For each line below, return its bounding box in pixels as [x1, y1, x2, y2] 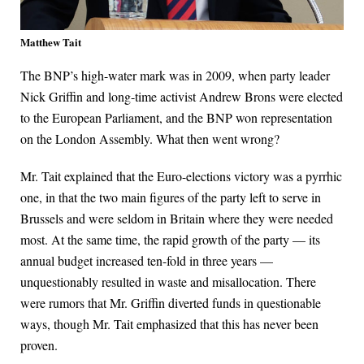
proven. [20, 336, 58, 353]
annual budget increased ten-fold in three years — [20, 251, 273, 269]
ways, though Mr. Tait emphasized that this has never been [20, 314, 318, 332]
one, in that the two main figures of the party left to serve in [20, 188, 321, 206]
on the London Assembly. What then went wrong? [20, 129, 279, 147]
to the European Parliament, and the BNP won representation [20, 108, 332, 126]
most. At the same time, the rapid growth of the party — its [20, 230, 320, 248]
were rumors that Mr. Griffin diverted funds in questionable [20, 293, 321, 311]
